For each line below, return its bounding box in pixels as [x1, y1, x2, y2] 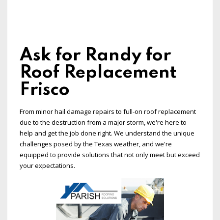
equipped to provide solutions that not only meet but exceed [20, 150, 200, 160]
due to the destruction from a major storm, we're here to [20, 118, 187, 127]
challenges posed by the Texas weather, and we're [20, 139, 172, 149]
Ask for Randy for [20, 47, 171, 65]
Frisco [20, 81, 70, 99]
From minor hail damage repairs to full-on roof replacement [20, 107, 196, 116]
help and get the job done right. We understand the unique [20, 129, 194, 138]
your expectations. [20, 161, 75, 170]
